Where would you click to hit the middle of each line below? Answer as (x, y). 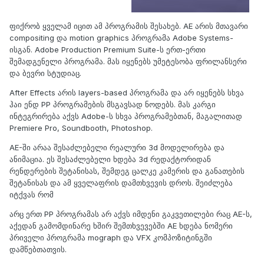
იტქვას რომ (32, 194)
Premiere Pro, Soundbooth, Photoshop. (81, 128)
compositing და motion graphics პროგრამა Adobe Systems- (121, 37)
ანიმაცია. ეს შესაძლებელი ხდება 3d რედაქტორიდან (110, 159)
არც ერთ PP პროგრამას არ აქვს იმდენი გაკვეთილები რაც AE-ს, (131, 214)
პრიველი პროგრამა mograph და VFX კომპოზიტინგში (111, 237)
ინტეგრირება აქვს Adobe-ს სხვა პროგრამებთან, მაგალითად (126, 116)
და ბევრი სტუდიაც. (45, 73)
